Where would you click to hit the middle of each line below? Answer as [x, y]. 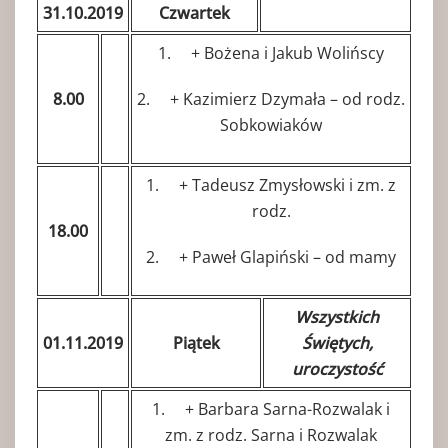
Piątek [196, 342]
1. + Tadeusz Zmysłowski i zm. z [271, 184]
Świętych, [337, 342]
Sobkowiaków [271, 124]
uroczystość [337, 368]
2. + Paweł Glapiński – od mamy [271, 256]
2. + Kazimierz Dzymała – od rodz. [271, 98]
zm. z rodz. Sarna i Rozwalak [271, 434]
